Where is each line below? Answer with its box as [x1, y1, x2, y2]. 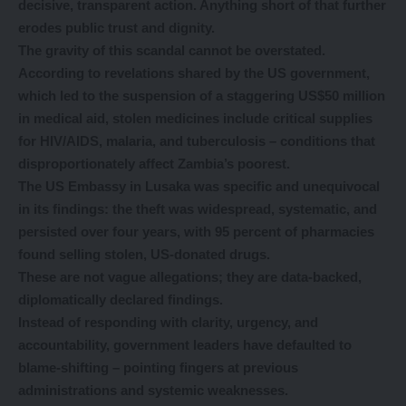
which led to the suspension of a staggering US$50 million [18, 88, 385, 104]
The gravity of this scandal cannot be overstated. [18, 43, 325, 59]
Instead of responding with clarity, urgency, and [18, 314, 318, 331]
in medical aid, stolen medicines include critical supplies [18, 111, 372, 127]
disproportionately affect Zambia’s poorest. [18, 156, 290, 172]
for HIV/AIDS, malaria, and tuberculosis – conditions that [18, 133, 375, 150]
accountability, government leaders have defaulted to [18, 337, 352, 353]
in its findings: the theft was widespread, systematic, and [18, 201, 377, 217]
